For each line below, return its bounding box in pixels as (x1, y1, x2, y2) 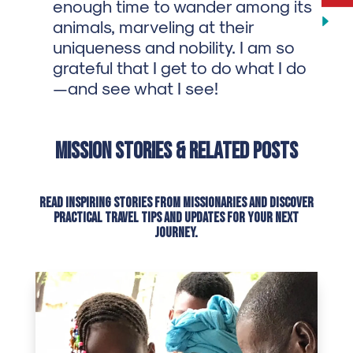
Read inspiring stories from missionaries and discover (39, 195, 314, 212)
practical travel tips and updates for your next (54, 210, 299, 227)
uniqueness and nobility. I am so (52, 36, 295, 58)
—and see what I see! (52, 77, 218, 98)
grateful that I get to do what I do (52, 57, 307, 78)
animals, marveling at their (52, 16, 254, 37)
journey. (154, 225, 199, 242)
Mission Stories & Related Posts (54, 138, 298, 166)
